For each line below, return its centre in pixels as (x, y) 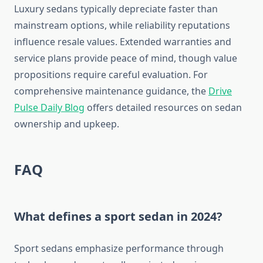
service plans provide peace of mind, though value (126, 58)
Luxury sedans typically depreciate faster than (116, 9)
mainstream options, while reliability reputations (122, 26)
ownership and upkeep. (67, 124)
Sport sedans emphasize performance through (119, 249)
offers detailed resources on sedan (163, 108)
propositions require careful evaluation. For (111, 75)
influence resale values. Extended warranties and (123, 42)
